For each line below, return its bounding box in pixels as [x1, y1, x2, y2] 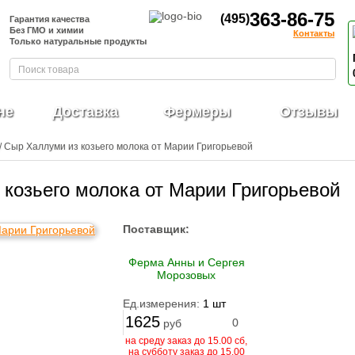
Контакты [293, 29, 334, 38]
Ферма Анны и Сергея [128, 256, 245, 269]
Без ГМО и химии [10, 25, 84, 35]
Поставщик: [123, 223, 189, 235]
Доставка [52, 104, 118, 120]
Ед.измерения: [123, 297, 203, 310]
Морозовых [157, 269, 216, 281]
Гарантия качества [10, 14, 90, 24]
